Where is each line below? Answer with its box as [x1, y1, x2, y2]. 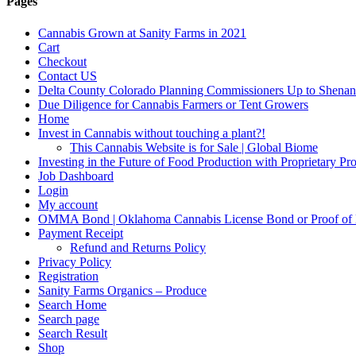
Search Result [38, 326, 107, 340]
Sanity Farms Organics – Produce [38, 283, 207, 297]
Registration [38, 269, 99, 283]
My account [38, 197, 98, 211]
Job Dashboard [38, 168, 114, 183]
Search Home [38, 297, 106, 311]
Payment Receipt [38, 226, 123, 240]
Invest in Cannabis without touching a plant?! [38, 126, 265, 140]
